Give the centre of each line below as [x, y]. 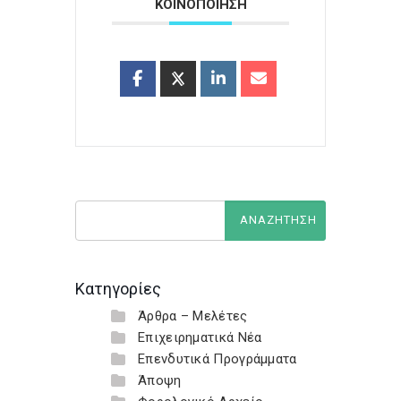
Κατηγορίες [118, 289]
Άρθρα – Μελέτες [193, 316]
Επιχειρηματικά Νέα [200, 337]
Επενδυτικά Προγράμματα [218, 359]
